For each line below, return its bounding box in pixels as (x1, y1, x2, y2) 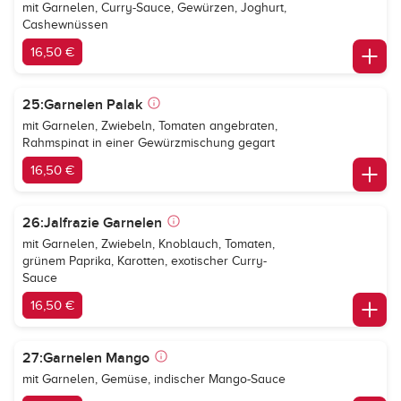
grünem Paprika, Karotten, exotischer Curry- (22, 254, 267, 268)
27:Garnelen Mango (22, 349, 149, 367)
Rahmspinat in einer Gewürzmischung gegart (22, 136, 275, 149)
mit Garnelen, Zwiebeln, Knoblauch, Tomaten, (22, 237, 275, 251)
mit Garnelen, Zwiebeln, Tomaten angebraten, (22, 119, 277, 132)
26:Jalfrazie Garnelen (22, 214, 162, 232)
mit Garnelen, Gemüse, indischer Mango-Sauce (22, 372, 286, 386)
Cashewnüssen (22, 18, 108, 31)
